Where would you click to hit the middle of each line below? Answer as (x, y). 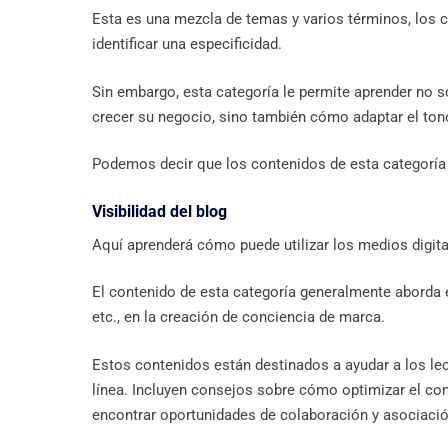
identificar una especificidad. (187, 44)
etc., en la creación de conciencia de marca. (238, 317)
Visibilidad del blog (159, 211)
